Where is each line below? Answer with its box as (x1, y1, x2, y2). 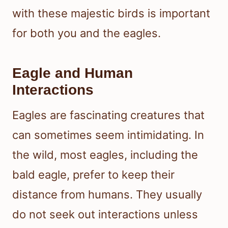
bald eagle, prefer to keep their (12, 168, 175, 182)
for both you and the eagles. (12, 26, 161, 40)
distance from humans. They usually (12, 188, 202, 202)
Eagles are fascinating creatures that (12, 108, 205, 122)
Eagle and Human (12, 65, 133, 81)
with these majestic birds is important (12, 7, 210, 20)
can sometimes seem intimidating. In (12, 128, 204, 142)
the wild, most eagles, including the (12, 148, 198, 162)
